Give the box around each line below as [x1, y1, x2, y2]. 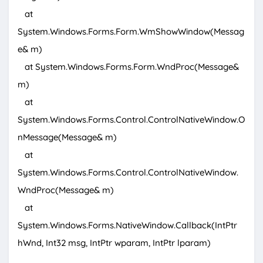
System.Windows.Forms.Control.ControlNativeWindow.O [18, 114, 245, 126]
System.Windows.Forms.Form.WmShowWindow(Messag [18, 26, 244, 38]
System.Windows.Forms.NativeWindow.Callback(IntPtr [18, 220, 237, 231]
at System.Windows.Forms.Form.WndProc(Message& [18, 61, 239, 73]
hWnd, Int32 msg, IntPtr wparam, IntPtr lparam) [18, 237, 211, 249]
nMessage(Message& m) [18, 131, 117, 143]
